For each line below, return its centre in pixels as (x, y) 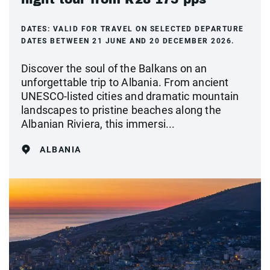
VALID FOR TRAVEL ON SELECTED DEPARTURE (148, 29)
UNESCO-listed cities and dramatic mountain (130, 96)
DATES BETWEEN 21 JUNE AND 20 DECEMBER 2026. (128, 41)
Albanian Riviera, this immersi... (98, 124)
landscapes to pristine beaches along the (121, 110)
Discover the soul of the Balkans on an (114, 68)
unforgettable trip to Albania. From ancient (125, 82)
